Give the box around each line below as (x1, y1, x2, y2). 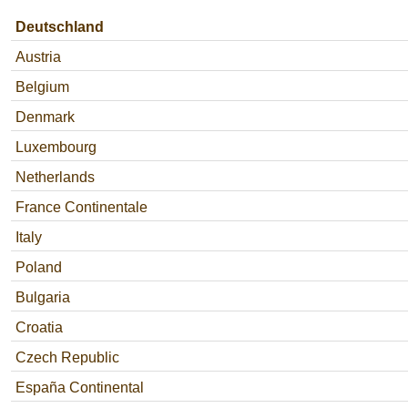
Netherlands (15, 169, 95, 185)
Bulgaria (15, 290, 70, 305)
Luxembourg (15, 139, 97, 155)
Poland (15, 260, 62, 275)
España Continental (15, 380, 144, 395)
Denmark (15, 109, 75, 125)
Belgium (15, 79, 69, 95)
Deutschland (15, 19, 104, 35)
